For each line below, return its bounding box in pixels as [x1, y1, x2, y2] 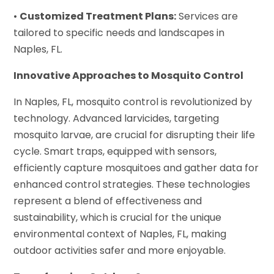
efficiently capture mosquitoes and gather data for [13, 160, 259, 175]
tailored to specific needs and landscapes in [13, 25, 225, 40]
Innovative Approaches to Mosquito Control [13, 68, 244, 83]
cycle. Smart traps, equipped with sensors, [13, 144, 217, 158]
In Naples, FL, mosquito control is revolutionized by [13, 94, 253, 109]
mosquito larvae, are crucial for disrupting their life [13, 127, 256, 142]
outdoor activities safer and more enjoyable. [13, 243, 226, 257]
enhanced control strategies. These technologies [13, 177, 251, 191]
